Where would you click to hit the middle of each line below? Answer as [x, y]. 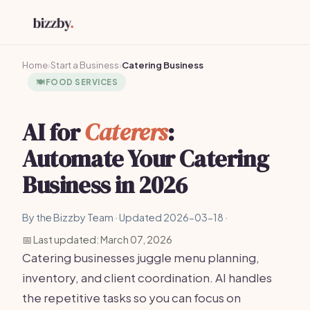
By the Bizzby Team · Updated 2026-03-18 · [125, 217]
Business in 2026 [105, 185]
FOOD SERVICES [81, 82]
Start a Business [85, 65]
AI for [54, 132]
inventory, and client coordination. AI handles [147, 277]
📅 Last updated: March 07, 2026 [97, 239]
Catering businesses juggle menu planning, [141, 257]
